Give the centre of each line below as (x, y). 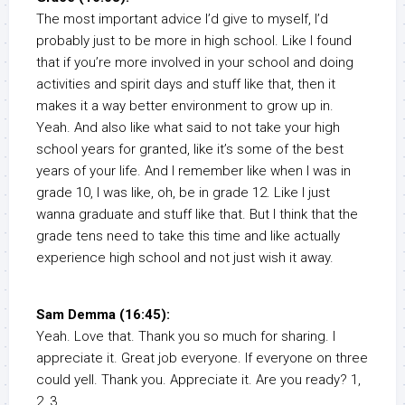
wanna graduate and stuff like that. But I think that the (197, 215)
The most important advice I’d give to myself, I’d (182, 19)
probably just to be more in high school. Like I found (194, 41)
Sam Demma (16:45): (103, 315)
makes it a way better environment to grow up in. (185, 106)
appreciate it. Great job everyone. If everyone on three (202, 358)
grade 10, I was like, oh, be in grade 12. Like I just (183, 193)
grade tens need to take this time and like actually (188, 236)
